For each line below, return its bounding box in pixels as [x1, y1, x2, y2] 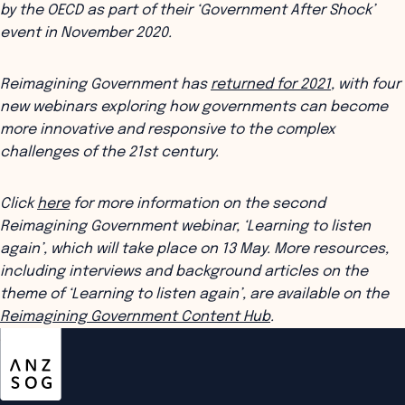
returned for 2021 [211, 77, 331, 92]
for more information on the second [70, 196, 325, 212]
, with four [331, 77, 400, 92]
